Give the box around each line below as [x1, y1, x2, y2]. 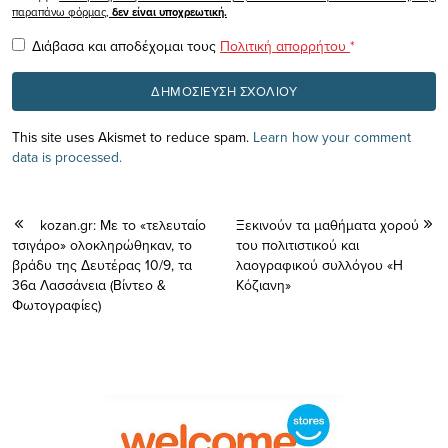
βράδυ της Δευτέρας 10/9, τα [12, 254, 192, 275]
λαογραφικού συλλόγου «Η [236, 254, 403, 275]
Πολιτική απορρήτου [220, 35, 350, 56]
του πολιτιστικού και [236, 234, 359, 255]
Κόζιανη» [236, 274, 291, 295]
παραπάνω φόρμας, [12, 3, 112, 20]
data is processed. [12, 146, 122, 167]
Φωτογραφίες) [12, 294, 101, 315]
